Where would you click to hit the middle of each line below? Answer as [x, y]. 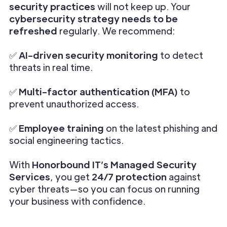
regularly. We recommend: [116, 31]
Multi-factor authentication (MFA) [98, 91]
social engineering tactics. [66, 140]
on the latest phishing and [161, 128]
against [184, 177]
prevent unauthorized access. [74, 104]
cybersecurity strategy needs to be [93, 18]
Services [30, 177]
